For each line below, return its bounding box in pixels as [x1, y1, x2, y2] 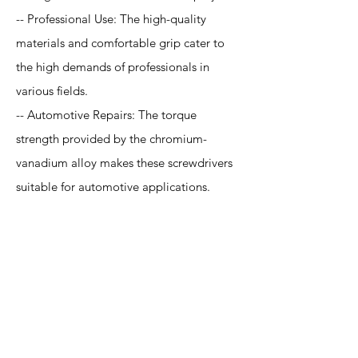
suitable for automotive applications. [16, 179, 210, 194]
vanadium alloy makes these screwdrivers [16, 155, 233, 170]
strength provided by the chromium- [16, 131, 207, 146]
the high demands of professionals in [16, 59, 209, 74]
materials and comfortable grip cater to [16, 35, 225, 50]
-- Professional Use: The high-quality [16, 11, 206, 26]
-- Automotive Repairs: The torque [16, 107, 197, 122]
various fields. [16, 83, 88, 98]
